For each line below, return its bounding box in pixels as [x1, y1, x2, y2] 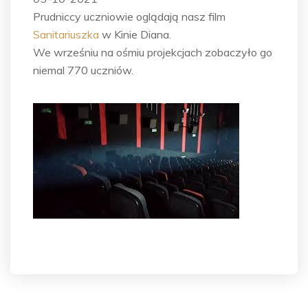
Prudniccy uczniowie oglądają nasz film [33, 10, 225, 24]
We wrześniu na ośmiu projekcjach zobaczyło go [33, 45, 272, 60]
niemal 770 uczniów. [33, 63, 133, 78]
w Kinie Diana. [99, 27, 171, 42]
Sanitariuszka [33, 27, 99, 42]
